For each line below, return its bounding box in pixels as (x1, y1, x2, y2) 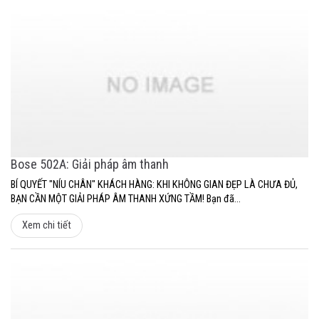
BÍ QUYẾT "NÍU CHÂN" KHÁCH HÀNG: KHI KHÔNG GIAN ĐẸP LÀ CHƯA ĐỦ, (11, 179, 298, 192)
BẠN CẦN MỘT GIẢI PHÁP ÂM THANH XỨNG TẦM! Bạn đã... (11, 193, 241, 206)
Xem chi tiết (22, 219, 71, 232)
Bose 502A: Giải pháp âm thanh (11, 157, 169, 172)
